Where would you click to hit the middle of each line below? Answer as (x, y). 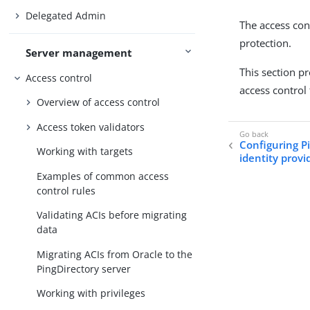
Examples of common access (103, 176)
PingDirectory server (84, 268)
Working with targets (85, 152)
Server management (79, 53)
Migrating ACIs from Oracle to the (115, 254)
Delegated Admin (66, 15)
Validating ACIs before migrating (112, 215)
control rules (66, 190)
